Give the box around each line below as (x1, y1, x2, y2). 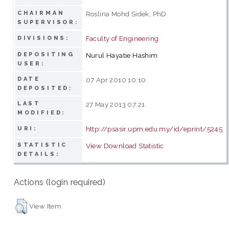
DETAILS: (17, 150, 60, 157)
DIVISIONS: (17, 34, 71, 41)
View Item (29, 201, 62, 210)
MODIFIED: (17, 109, 66, 116)
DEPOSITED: (17, 84, 74, 91)
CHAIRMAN (17, 9, 65, 16)
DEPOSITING (17, 51, 75, 58)
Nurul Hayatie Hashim (85, 51, 158, 59)
